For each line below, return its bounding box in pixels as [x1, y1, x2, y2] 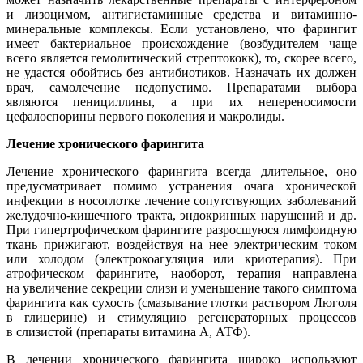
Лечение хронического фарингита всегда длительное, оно [6, 164, 357, 179]
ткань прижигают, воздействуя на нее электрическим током [6, 237, 357, 252]
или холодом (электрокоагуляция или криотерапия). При [6, 252, 357, 267]
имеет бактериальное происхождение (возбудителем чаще [6, 36, 357, 51]
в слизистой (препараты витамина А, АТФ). [6, 325, 250, 340]
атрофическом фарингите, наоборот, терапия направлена [6, 267, 357, 281]
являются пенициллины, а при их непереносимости [6, 95, 357, 109]
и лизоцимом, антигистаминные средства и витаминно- [6, 7, 357, 22]
